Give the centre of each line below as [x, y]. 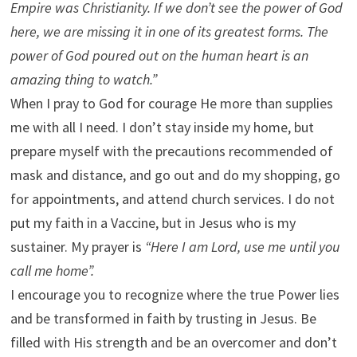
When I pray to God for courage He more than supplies [171, 103]
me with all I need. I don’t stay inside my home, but [162, 127]
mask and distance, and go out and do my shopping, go [175, 175]
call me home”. [52, 271]
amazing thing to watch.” [83, 79]
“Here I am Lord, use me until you [242, 247]
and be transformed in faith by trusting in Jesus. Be [163, 318]
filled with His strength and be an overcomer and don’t [173, 342]
